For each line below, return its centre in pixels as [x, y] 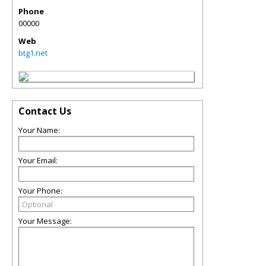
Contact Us [45, 111]
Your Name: [39, 130]
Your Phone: [40, 191]
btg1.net [33, 53]
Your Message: [45, 221]
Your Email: [38, 160]
